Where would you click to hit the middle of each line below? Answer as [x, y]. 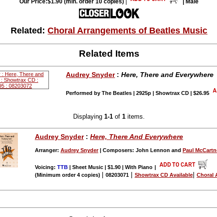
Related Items [109, 54]
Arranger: [47, 150]
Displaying [89, 117]
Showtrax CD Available [163, 175]
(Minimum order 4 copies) [68, 175]
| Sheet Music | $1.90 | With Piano [110, 167]
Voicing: [46, 167]
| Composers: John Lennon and [140, 150]
